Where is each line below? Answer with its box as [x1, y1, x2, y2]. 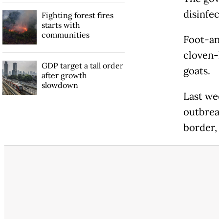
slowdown [41, 80, 78, 90]
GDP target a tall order [41, 60, 123, 70]
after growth [41, 70, 87, 80]
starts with [41, 20, 80, 30]
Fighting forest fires [41, 10, 113, 20]
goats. [183, 64, 210, 77]
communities [41, 29, 89, 40]
